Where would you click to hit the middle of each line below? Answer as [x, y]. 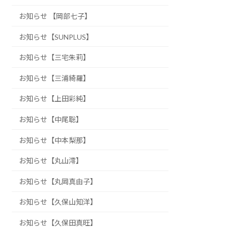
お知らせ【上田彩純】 [55, 99]
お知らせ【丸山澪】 [51, 161]
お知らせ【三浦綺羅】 [55, 78]
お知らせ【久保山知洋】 [58, 202]
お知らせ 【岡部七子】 [55, 16]
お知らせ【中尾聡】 [51, 119]
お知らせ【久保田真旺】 [58, 222]
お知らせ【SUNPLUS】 [56, 37]
